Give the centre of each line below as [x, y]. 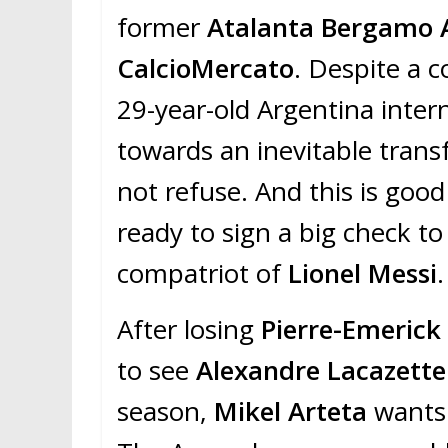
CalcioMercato [205, 68]
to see [156, 370]
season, [165, 411]
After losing [185, 329]
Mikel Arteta [290, 411]
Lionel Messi [362, 273]
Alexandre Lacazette [321, 370]
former [162, 27]
